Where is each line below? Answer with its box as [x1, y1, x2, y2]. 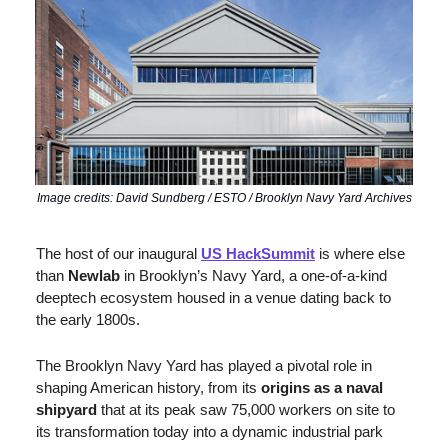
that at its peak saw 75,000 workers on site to [97, 401, 395, 419]
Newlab [68, 267, 120, 285]
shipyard [36, 401, 97, 419]
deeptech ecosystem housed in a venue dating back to [36, 289, 391, 307]
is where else [315, 245, 405, 263]
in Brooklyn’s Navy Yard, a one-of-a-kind [120, 267, 387, 285]
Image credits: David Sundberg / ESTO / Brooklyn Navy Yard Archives [36, 191, 412, 206]
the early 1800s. [36, 311, 140, 329]
